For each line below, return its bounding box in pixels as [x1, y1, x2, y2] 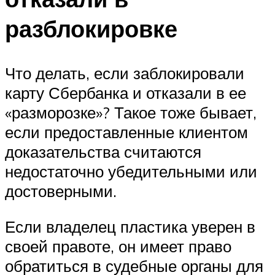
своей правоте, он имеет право [5, 236, 231, 256]
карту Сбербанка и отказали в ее [5, 83, 246, 103]
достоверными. [5, 181, 117, 201]
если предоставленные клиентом [5, 122, 248, 142]
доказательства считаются [5, 142, 201, 162]
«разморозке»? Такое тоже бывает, [5, 103, 257, 123]
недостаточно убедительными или [5, 161, 257, 182]
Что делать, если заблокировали [5, 63, 244, 83]
